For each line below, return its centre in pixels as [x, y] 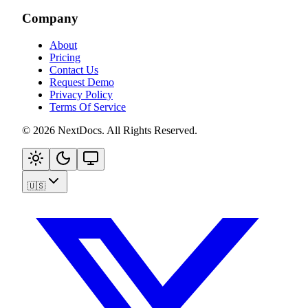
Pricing [65, 57]
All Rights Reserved [151, 130]
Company [50, 18]
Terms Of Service [88, 107]
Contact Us [74, 69]
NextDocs [80, 130]
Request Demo [82, 82]
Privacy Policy [81, 94]
